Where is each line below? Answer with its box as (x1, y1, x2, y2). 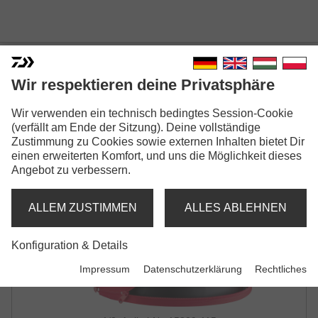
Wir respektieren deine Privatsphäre (11, 76, 275, 94)
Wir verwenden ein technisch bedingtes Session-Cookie (11, 107, 293, 119)
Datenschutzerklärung (143, 263, 242, 275)
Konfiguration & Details (11, 239, 128, 251)
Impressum (79, 263, 131, 275)
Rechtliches (255, 263, 307, 275)
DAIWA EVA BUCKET (11, 66, 216, 89)
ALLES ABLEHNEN (185, 202, 287, 214)
